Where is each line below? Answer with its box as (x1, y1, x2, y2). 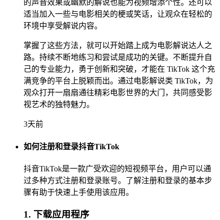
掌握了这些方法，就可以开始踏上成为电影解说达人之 (24, 41, 212, 50)
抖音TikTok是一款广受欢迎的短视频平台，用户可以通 (24, 164, 211, 173)
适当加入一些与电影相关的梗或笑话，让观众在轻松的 (24, 10, 212, 19)
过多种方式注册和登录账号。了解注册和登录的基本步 (24, 176, 212, 185)
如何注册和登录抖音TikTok (24, 142, 119, 151)
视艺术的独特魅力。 (24, 100, 94, 109)
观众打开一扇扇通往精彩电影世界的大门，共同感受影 (24, 88, 212, 97)
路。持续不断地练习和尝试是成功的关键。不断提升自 (24, 53, 212, 62)
